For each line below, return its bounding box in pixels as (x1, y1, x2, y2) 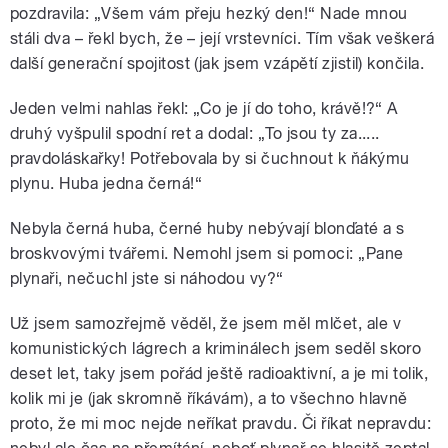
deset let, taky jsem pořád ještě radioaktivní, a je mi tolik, (10, 364, 429, 384)
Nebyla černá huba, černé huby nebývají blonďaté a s (10, 219, 405, 239)
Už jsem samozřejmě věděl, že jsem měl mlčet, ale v (10, 314, 402, 334)
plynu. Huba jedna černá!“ (10, 174, 202, 194)
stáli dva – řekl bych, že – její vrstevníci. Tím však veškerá (10, 29, 435, 49)
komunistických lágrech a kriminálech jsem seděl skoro (10, 339, 422, 359)
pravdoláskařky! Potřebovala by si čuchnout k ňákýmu (10, 149, 410, 169)
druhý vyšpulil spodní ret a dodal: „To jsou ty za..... (10, 124, 380, 144)
